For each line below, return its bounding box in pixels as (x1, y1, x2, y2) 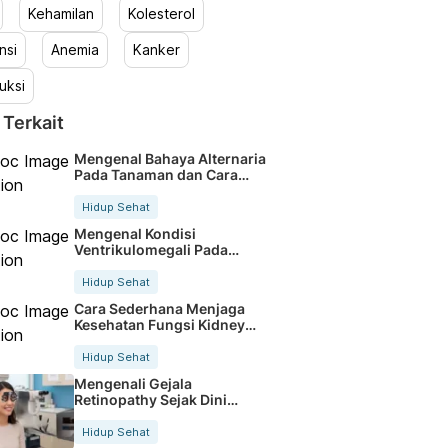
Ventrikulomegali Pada (73, 240, 228, 258)
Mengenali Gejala (73, 374, 192, 392)
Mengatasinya (73, 181, 171, 199)
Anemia (50, 41, 99, 58)
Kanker (132, 41, 180, 58)
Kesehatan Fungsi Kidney (73, 315, 245, 333)
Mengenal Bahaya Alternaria (73, 149, 266, 167)
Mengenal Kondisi (73, 224, 196, 242)
